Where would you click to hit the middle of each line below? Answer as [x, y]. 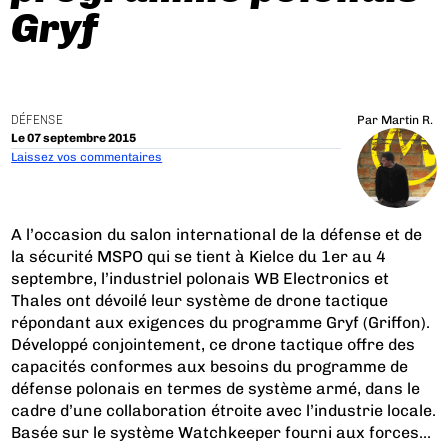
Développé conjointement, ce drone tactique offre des [213, 345]
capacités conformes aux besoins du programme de [210, 367]
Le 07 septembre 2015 [74, 137]
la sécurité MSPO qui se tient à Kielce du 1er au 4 [199, 257]
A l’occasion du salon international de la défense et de [217, 235]
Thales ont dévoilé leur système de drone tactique [200, 301]
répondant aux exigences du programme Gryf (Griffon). [221, 323]
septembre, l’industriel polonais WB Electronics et [200, 279]
